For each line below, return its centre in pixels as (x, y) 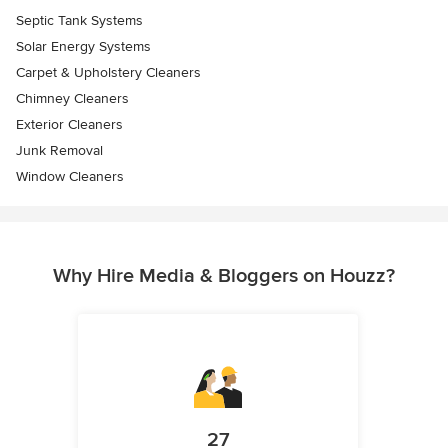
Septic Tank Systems (79, 21)
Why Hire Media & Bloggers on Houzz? (224, 276)
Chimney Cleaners (72, 99)
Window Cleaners (70, 177)
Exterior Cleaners (69, 125)
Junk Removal (59, 151)
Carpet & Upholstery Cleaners (108, 73)
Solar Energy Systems (83, 47)
